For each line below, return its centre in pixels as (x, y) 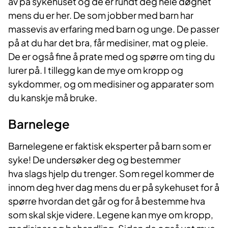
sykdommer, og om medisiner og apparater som (111, 84)
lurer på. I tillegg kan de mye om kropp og (96, 70)
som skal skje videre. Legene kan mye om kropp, (111, 215)
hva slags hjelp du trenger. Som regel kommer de (111, 174)
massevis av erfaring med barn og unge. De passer (114, 29)
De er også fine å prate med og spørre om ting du (111, 56)
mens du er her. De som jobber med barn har (101, 15)
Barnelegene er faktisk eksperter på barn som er (110, 146)
